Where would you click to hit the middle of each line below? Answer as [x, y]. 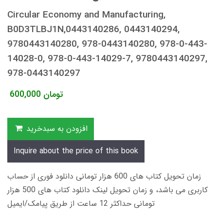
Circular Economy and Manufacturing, [86, 15]
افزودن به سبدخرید [57, 128]
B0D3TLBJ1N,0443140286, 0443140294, [93, 29]
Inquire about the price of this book [76, 151]
